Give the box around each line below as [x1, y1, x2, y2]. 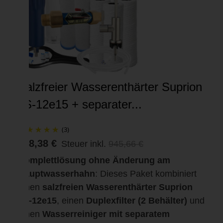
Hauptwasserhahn [18, 168, 95, 179]
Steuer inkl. [61, 138, 106, 149]
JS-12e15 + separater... [18, 97, 142, 111]
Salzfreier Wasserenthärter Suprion [18, 80, 202, 94]
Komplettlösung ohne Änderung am [18, 155, 170, 165]
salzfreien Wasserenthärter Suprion [42, 182, 193, 192]
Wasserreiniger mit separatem [42, 209, 170, 219]
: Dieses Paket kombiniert [95, 168, 197, 179]
